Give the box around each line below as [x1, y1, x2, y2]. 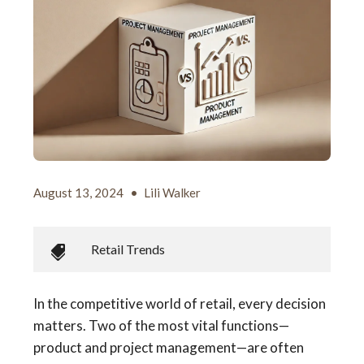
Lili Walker [144, 185, 201, 201]
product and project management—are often [33, 339, 304, 357]
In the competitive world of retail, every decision [33, 295, 326, 313]
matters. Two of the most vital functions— [33, 317, 289, 335]
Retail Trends [91, 241, 165, 258]
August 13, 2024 [33, 185, 126, 201]
